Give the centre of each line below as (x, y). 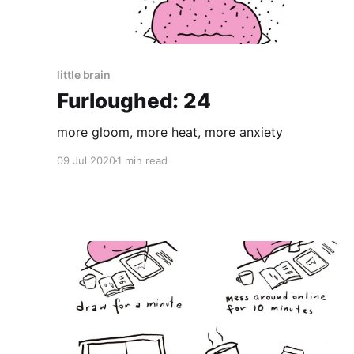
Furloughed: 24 (134, 101)
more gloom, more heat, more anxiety (170, 132)
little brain (84, 75)
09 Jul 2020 (86, 161)
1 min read (142, 161)
